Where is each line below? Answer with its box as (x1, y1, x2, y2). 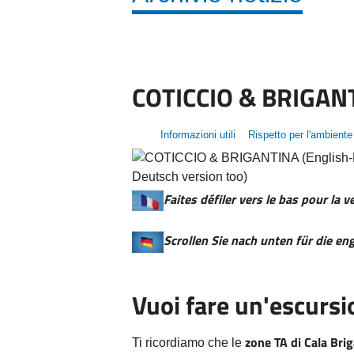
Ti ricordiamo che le (132, 336, 245, 350)
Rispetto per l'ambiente (245, 128, 352, 141)
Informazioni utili (157, 128, 235, 141)
